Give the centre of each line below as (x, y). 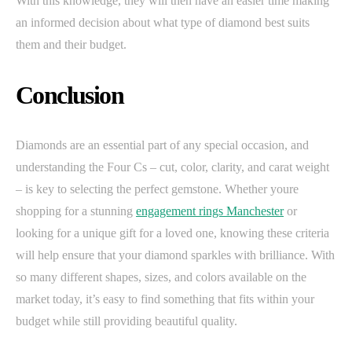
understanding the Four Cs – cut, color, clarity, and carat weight (172, 167)
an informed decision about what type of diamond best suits (163, 23)
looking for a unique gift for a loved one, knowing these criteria (172, 233)
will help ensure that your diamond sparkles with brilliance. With (175, 255)
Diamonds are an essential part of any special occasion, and (162, 145)
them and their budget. (71, 45)
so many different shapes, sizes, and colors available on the (161, 277)
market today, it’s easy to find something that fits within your (165, 299)
